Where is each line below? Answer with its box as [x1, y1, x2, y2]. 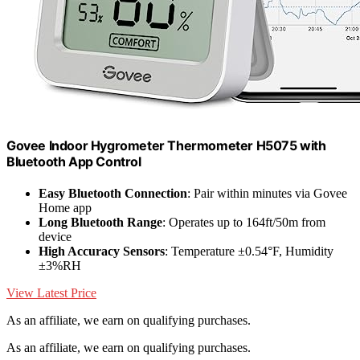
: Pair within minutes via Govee [187, 186, 347, 201]
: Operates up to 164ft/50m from [162, 215, 325, 230]
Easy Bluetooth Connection [39, 186, 187, 201]
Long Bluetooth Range [39, 215, 162, 230]
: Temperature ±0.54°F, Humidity [165, 244, 333, 259]
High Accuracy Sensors [39, 244, 165, 259]
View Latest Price [6, 286, 96, 301]
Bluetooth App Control [6, 153, 141, 170]
